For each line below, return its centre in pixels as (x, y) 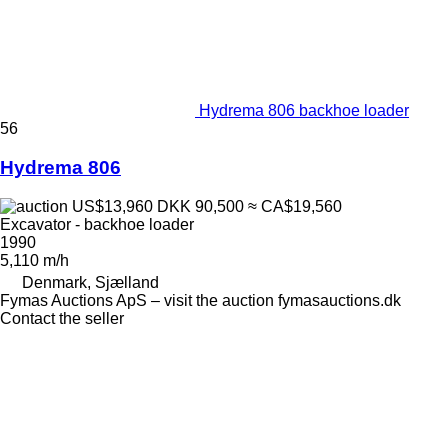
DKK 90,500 (200, 206)
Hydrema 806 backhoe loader (304, 111)
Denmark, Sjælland (90, 282)
